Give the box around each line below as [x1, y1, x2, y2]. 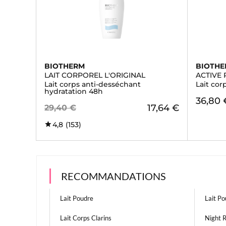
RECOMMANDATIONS [61, 170, 166, 182]
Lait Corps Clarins [60, 214, 111, 222]
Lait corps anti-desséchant [44, 80, 141, 89]
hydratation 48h [44, 87, 103, 96]
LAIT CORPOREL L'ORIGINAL [44, 71, 145, 80]
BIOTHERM [44, 62, 85, 71]
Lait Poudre [60, 194, 93, 202]
